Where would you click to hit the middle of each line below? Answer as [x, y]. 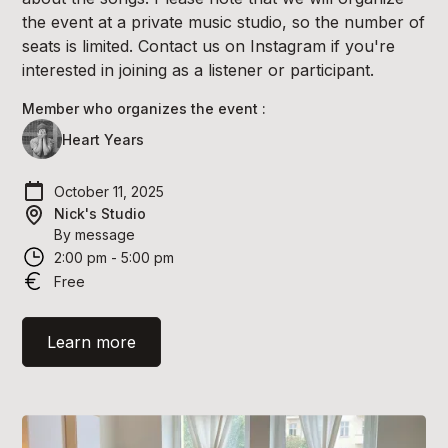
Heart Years [103, 139]
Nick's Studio [100, 213]
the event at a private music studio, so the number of [224, 22]
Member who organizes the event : [144, 108]
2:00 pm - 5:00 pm [114, 257]
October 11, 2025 [109, 191]
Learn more [92, 342]
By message [95, 234]
